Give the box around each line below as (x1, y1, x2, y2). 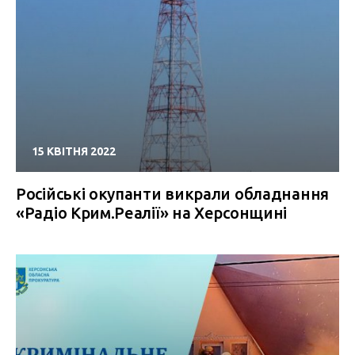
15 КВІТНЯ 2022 (32, 145, 116, 158)
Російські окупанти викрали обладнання (16, 185, 329, 203)
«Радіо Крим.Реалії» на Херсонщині (16, 204, 288, 222)
